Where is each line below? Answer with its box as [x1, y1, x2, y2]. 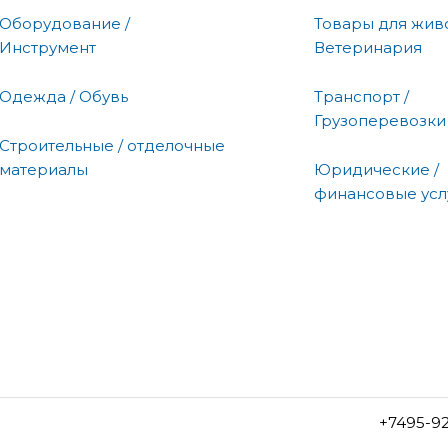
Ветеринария [314, 37, 422, 57]
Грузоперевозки [314, 110, 446, 130]
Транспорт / [314, 86, 409, 106]
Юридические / [314, 159, 439, 179]
